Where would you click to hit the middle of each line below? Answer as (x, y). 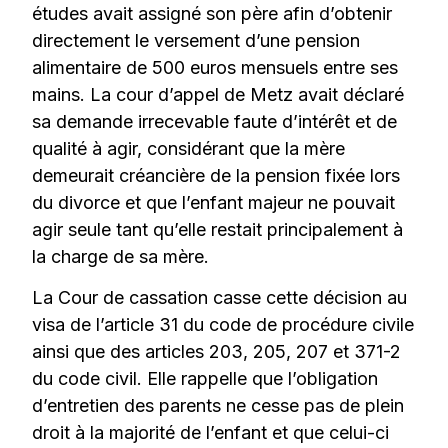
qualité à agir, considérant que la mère (189, 149)
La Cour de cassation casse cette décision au (220, 298)
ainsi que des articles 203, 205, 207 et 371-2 (217, 352)
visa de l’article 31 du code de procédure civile (223, 325)
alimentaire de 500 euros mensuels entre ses (215, 68)
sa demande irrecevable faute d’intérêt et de (215, 122)
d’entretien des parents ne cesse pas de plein (218, 406)
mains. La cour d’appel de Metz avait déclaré (218, 95)
